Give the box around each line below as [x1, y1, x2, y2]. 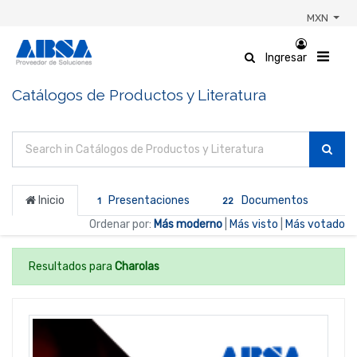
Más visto [229, 217, 278, 231]
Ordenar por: [89, 217, 151, 231]
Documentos [238, 193, 308, 207]
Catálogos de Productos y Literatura [12, 86, 266, 104]
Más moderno [154, 217, 222, 231]
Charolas [115, 259, 159, 273]
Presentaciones [106, 193, 190, 207]
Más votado [285, 217, 345, 231]
